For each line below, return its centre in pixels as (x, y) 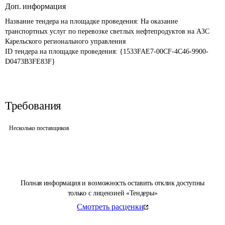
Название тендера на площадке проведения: (73, 21)
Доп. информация (35, 6)
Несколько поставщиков (39, 128)
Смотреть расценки (110, 207)
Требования (33, 106)
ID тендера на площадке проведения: (62, 51)
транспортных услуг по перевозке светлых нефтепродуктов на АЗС (108, 31)
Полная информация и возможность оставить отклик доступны (113, 183)
